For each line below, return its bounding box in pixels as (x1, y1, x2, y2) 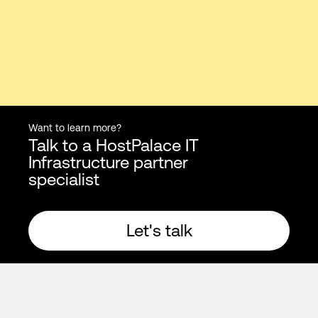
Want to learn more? (28, 121, 121, 133)
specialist (28, 169, 99, 189)
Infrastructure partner (28, 152, 188, 172)
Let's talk (126, 220, 192, 240)
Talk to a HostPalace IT (28, 135, 199, 155)
